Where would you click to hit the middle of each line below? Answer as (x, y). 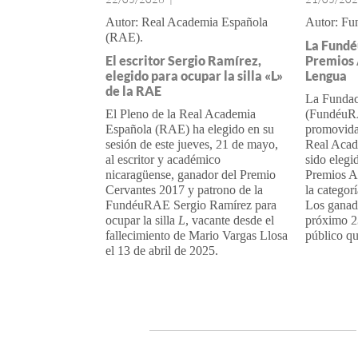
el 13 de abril (140, 251)
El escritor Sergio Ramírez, (183, 60)
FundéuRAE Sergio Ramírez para (191, 205)
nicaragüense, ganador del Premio (191, 175)
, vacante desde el (230, 220)
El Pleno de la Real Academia (181, 114)
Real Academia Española (205, 22)
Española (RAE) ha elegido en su (190, 129)
